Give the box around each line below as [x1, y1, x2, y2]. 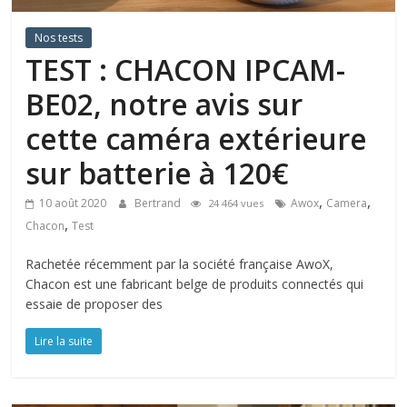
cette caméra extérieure [25, 118, 368, 158]
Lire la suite [35, 333, 94, 349]
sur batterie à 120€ [25, 153, 290, 193]
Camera [326, 194, 368, 211]
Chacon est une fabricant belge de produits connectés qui [25, 274, 364, 293]
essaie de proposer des [25, 294, 164, 313]
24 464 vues [205, 195, 267, 210]
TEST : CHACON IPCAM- [25, 49, 346, 89]
